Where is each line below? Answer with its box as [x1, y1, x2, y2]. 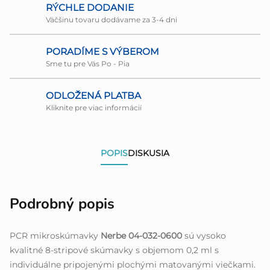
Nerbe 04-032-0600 [101, 230, 182, 242]
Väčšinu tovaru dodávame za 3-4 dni [46, 15, 177, 25]
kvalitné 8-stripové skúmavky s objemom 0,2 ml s [10, 245, 219, 256]
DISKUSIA [128, 148, 169, 159]
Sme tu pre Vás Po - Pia [46, 59, 130, 69]
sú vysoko [182, 230, 226, 242]
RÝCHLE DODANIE [46, 2, 134, 14]
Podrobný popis [10, 194, 115, 214]
